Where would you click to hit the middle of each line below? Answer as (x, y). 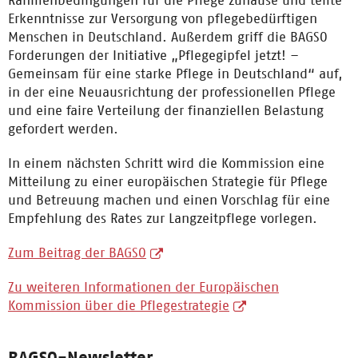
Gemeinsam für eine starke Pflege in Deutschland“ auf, (175, 74)
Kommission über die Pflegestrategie (119, 305)
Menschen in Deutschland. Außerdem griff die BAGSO (168, 37)
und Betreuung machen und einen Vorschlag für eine (169, 200)
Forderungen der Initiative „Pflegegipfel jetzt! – (153, 55)
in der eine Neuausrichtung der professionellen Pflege (172, 92)
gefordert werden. (63, 129)
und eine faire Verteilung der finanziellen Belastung (166, 110)
